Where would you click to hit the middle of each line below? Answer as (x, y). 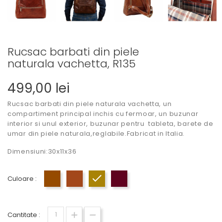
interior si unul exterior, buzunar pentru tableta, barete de (111, 123)
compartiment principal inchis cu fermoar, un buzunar (103, 113)
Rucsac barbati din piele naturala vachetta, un (90, 104)
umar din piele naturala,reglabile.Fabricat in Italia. (96, 133)
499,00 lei (39, 88)
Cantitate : (24, 215)
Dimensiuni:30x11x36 (42, 151)
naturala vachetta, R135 (72, 63)
